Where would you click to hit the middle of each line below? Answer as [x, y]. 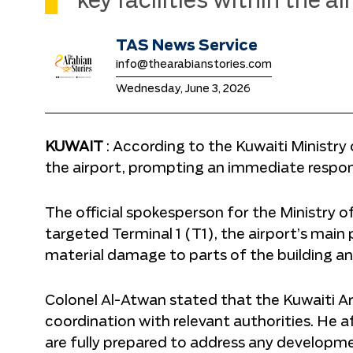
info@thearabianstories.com [194, 64]
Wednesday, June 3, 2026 [183, 89]
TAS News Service [187, 46]
